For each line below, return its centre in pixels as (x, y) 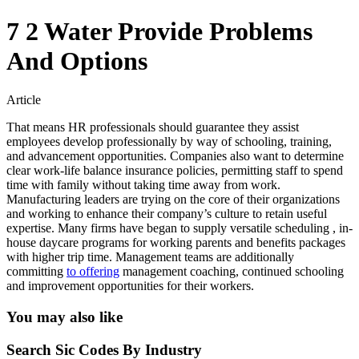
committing (36, 272)
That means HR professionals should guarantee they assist (153, 127)
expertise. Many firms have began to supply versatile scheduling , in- (179, 228)
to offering (93, 272)
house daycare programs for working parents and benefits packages (176, 243)
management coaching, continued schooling (232, 272)
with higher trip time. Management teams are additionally (150, 257)
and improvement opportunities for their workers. (130, 286)
